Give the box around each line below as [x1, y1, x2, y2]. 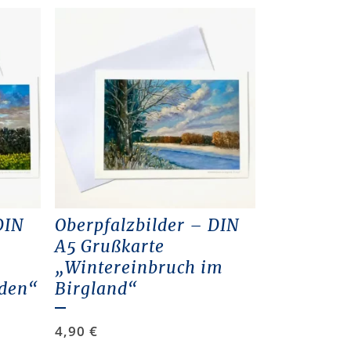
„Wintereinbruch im [54, 257, 223, 279]
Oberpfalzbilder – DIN [54, 215, 240, 237]
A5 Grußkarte [54, 236, 165, 258]
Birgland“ [54, 278, 138, 300]
